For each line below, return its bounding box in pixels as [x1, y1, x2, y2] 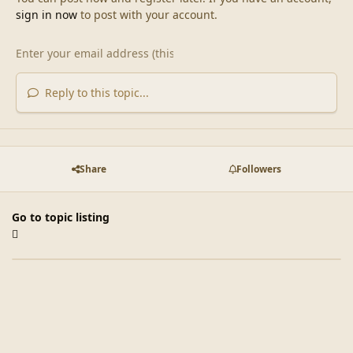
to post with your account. [76, 6, 217, 22]
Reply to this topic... [41, 84, 149, 100]
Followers [236, 162, 281, 176]
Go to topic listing [12, 210, 110, 225]
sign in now [15, 6, 77, 22]
